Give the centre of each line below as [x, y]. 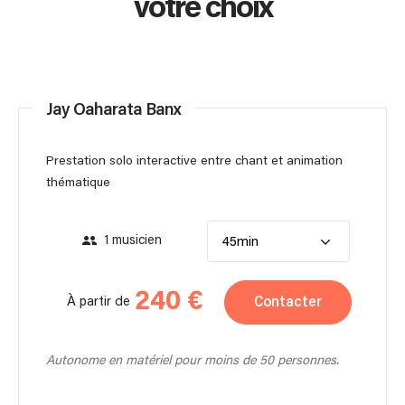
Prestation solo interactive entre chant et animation [194, 160]
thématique [78, 182]
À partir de [99, 302]
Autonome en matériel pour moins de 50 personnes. [193, 360]
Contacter [288, 302]
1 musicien [133, 241]
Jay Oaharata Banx [113, 110]
